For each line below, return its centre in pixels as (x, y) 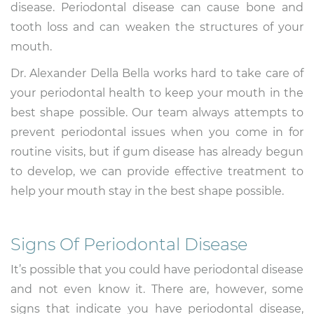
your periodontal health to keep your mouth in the (157, 93)
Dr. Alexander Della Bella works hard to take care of (157, 74)
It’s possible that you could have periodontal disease (157, 270)
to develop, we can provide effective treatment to (157, 172)
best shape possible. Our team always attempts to (157, 113)
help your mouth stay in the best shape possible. (147, 191)
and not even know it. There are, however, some (157, 289)
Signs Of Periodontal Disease (129, 245)
